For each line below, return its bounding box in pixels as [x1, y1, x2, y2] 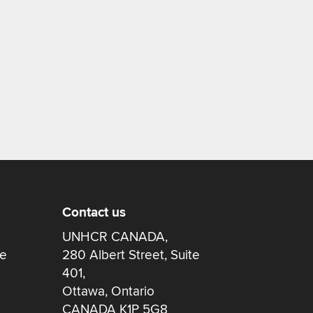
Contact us [62, 203, 126, 221]
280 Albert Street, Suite [62, 246, 201, 263]
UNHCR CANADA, [62, 228, 168, 245]
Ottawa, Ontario [62, 282, 155, 300]
